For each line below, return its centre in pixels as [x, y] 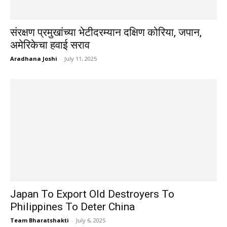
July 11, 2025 [81, 59]
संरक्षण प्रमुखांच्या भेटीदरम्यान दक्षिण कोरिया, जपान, [106, 33]
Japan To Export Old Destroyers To [92, 194]
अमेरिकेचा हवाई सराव [50, 45]
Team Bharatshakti [40, 220]
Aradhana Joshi [34, 59]
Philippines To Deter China [72, 206]
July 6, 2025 [91, 220]
